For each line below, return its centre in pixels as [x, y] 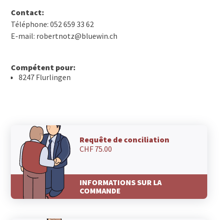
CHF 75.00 [96, 149]
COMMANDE [100, 190]
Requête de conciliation [125, 140]
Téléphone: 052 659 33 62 [53, 24]
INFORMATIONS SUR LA [121, 182]
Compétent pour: [43, 68]
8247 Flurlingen [45, 77]
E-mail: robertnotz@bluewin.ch [64, 36]
